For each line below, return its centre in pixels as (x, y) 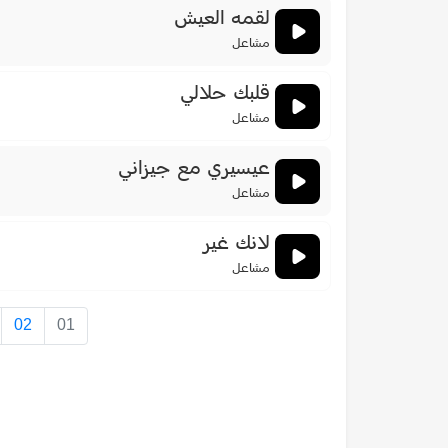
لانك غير (236, 244)
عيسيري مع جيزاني (194, 169)
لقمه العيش (222, 19)
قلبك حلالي (225, 94)
